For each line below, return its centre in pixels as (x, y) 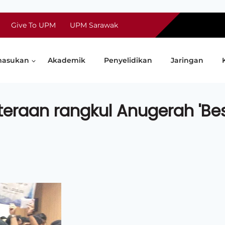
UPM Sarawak (94, 25)
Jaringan (187, 60)
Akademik (66, 60)
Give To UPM (33, 25)
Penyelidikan (128, 60)
